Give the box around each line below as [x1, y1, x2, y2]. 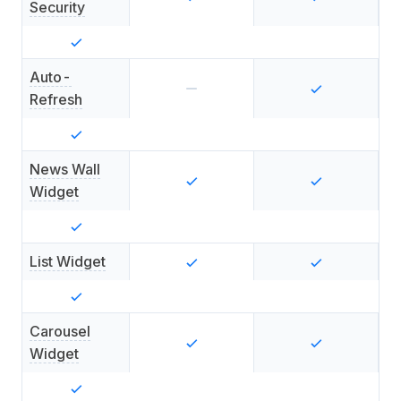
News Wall [30, 160, 100, 178]
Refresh [30, 90, 82, 108]
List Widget [30, 252, 106, 270]
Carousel [30, 322, 90, 340]
